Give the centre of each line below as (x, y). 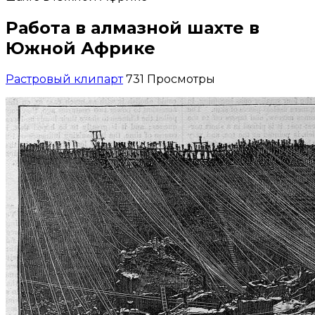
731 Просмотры (171, 79)
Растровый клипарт (64, 79)
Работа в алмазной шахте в (133, 27)
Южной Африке (81, 48)
